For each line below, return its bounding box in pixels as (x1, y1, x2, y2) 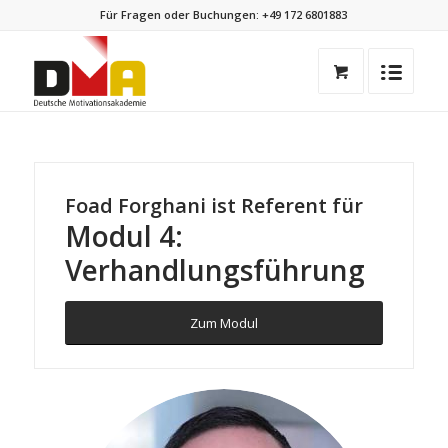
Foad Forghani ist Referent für (64, 191, 363, 219)
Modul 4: (64, 216, 183, 255)
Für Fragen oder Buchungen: (100, 7, 263, 22)
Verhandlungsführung (64, 250, 365, 289)
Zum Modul (189, 313, 258, 332)
